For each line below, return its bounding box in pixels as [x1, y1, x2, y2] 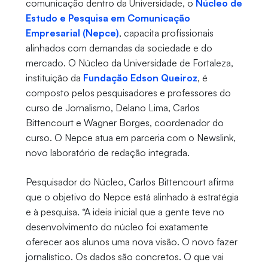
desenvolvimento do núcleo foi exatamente [25, 221, 208, 233]
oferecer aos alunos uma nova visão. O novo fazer [25, 236, 237, 248]
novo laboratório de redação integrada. [25, 147, 192, 159]
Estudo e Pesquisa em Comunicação [25, 12, 190, 25]
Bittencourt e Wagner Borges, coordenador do [25, 117, 224, 129]
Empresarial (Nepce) [25, 27, 119, 39]
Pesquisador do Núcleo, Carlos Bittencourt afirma [25, 176, 234, 188]
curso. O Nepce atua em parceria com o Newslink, [25, 132, 236, 144]
